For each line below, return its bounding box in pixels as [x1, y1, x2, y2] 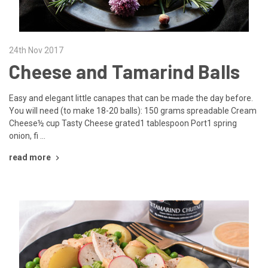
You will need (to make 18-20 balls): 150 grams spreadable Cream [9, 105, 257, 115]
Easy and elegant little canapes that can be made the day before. [9, 93, 253, 103]
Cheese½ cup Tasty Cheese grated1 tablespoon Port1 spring [9, 118, 237, 128]
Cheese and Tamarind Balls [9, 59, 240, 83]
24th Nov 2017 [9, 45, 63, 55]
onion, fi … [9, 130, 45, 141]
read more [9, 152, 51, 162]
